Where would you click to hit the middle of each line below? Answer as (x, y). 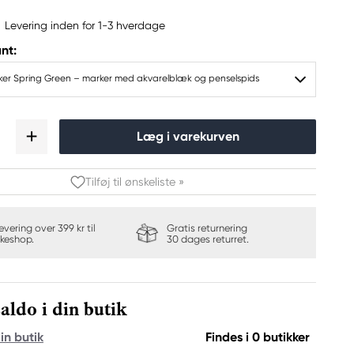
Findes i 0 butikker (258, 337)
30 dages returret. (207, 239)
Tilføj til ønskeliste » (134, 182)
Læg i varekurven (188, 136)
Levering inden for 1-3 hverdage (85, 25)
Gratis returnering (208, 228)
